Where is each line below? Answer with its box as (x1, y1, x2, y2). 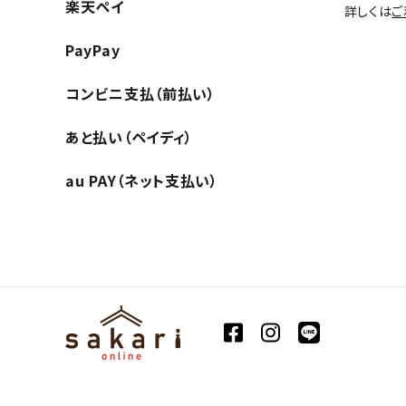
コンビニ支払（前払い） (65, 82, 216, 105)
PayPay (65, 39, 121, 62)
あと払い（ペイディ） (65, 126, 193, 149)
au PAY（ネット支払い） (65, 169, 218, 192)
